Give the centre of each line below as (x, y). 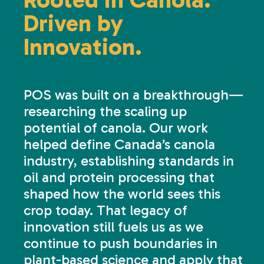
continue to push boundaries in (121, 243)
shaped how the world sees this (122, 193)
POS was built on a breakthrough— (134, 94)
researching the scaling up (105, 111)
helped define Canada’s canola (120, 144)
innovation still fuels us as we (114, 226)
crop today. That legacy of (106, 210)
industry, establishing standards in (129, 160)
